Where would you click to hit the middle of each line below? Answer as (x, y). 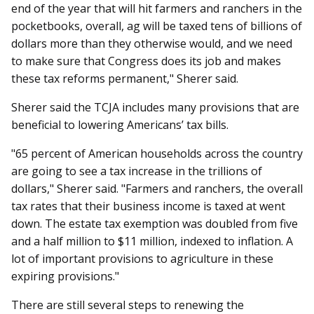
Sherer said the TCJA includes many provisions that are (155, 107)
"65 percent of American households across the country (157, 153)
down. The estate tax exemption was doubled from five (155, 223)
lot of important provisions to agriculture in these (142, 258)
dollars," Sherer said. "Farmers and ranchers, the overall (157, 188)
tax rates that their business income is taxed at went (148, 206)
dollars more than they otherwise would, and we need (152, 43)
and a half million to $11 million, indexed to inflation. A (152, 241)
